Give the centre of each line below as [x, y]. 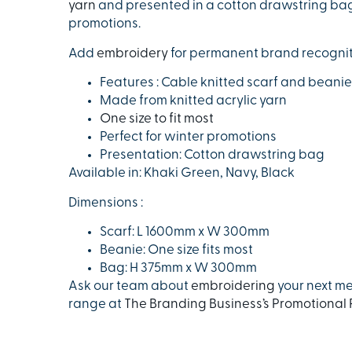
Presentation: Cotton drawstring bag [212, 156]
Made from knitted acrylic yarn [193, 101]
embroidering [233, 286]
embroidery [132, 53]
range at [96, 304]
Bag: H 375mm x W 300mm [178, 268]
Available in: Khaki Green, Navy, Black [181, 174]
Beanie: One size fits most [176, 250]
